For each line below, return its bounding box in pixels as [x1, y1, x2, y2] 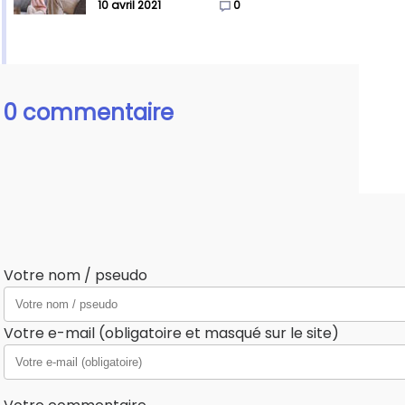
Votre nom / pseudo [4, 265, 147, 287]
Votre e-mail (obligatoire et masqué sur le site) [4, 323, 339, 344]
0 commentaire [4, 98, 174, 128]
